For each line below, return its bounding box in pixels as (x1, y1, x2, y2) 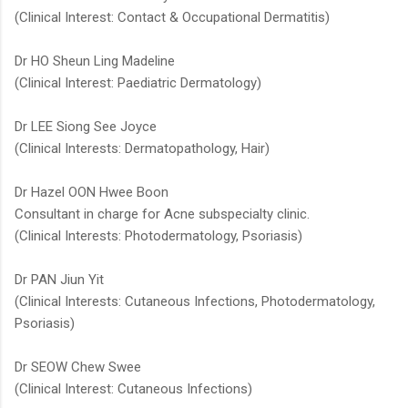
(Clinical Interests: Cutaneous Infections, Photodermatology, (15, 293, 375, 311)
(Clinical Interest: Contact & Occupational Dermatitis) (15, 9, 330, 26)
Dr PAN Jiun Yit (15, 271, 104, 289)
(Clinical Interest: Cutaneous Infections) (15, 381, 252, 398)
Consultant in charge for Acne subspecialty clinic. (15, 206, 310, 223)
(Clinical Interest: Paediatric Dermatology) (15, 75, 261, 92)
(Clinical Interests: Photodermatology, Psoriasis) (15, 228, 302, 245)
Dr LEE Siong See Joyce (15, 118, 157, 136)
